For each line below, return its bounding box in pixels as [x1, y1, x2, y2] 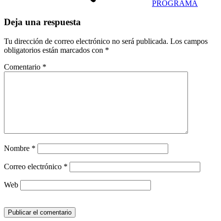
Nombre [4, 144, 32, 153]
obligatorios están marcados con [4, 46, 105, 55]
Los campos [170, 37, 208, 46]
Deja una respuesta [4, 17, 81, 28]
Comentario [4, 63, 42, 72]
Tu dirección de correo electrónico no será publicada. [4, 37, 168, 46]
